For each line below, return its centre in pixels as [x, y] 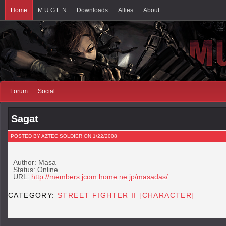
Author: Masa [35, 162]
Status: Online [36, 169]
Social [46, 91]
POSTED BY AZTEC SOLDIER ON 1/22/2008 [64, 136]
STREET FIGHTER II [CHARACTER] [126, 195]
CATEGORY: [33, 195]
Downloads [92, 10]
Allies [126, 10]
